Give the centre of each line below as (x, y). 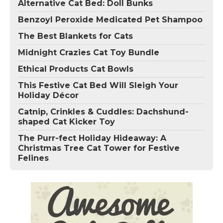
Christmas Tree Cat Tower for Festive (99, 148)
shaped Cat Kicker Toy (66, 121)
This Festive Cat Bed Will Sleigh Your (98, 85)
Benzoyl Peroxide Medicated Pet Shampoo (110, 19)
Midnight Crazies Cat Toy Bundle (89, 52)
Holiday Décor (48, 95)
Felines (33, 158)
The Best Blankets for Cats (75, 36)
